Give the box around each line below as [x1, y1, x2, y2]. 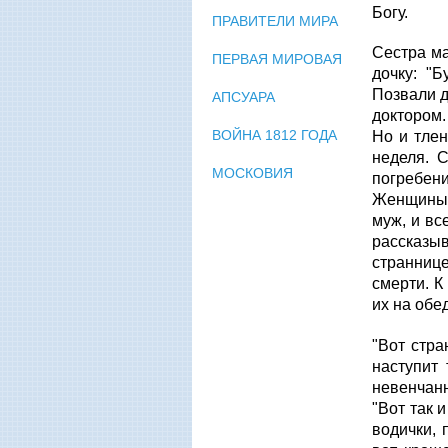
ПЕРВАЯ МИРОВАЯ [212, 50, 342, 67]
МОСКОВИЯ [212, 164, 293, 181]
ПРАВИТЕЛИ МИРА [212, 12, 338, 29]
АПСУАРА [212, 88, 275, 105]
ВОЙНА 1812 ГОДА [212, 126, 337, 143]
